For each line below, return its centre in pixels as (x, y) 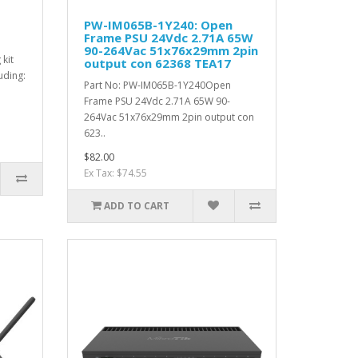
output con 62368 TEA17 (157, 64)
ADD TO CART (136, 206)
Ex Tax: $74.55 (115, 173)
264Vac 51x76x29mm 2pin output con (169, 117)
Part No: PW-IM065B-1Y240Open (157, 86)
